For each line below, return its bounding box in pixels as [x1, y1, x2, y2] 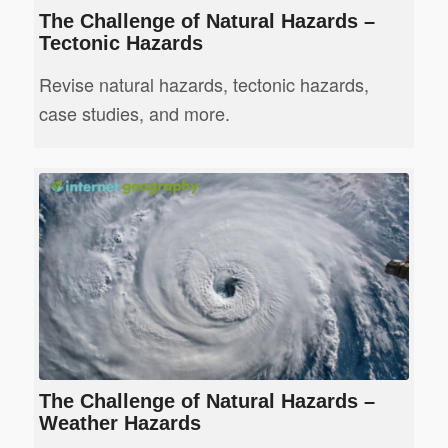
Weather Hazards [38, 411, 201, 434]
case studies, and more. [38, 99, 230, 126]
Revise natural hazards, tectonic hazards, [38, 70, 369, 97]
